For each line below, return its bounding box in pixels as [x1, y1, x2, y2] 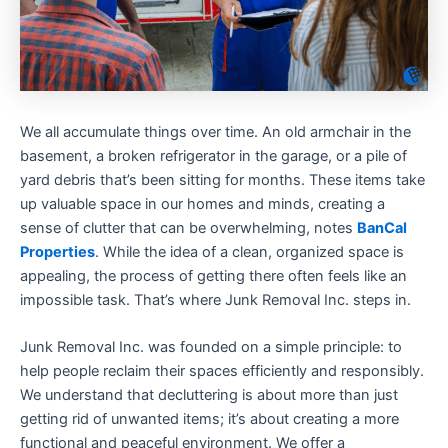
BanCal [357, 219, 407, 237]
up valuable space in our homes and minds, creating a [20, 195, 385, 213]
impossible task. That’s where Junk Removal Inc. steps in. [20, 291, 411, 309]
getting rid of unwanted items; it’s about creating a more [20, 410, 399, 429]
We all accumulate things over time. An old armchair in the [20, 123, 411, 141]
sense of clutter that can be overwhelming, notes [20, 219, 357, 237]
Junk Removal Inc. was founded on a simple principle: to [20, 338, 402, 357]
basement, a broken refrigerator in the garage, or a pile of [20, 147, 407, 165]
